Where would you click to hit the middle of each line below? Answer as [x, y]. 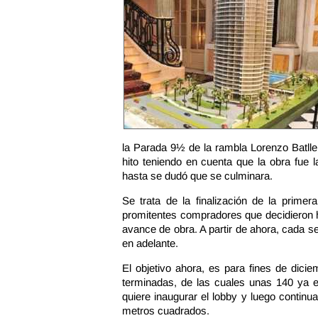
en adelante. [150, 243]
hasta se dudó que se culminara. [197, 176]
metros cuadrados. [166, 311]
